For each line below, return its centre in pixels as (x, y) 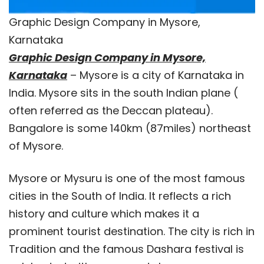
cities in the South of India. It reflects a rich (120, 196)
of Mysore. (36, 146)
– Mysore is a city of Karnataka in (156, 75)
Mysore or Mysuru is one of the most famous (127, 178)
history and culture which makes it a (104, 213)
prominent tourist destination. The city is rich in (132, 231)
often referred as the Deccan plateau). (111, 110)
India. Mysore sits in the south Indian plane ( (123, 93)
